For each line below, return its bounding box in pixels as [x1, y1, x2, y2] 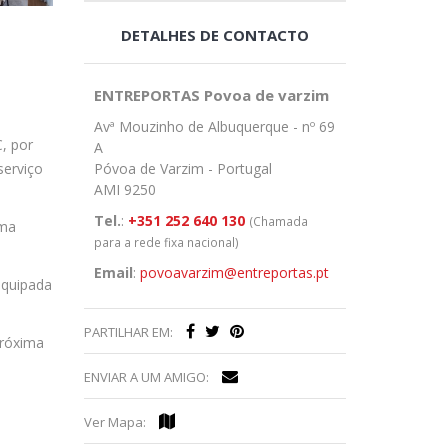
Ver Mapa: [83, 412, 149, 431]
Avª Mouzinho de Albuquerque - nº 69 [93, 116, 335, 136]
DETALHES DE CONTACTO [120, 24, 309, 45]
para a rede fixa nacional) [93, 233, 239, 250]
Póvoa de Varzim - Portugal [93, 158, 272, 178]
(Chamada [248, 212, 308, 229]
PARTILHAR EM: [83, 322, 176, 341]
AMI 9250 [93, 179, 156, 199]
